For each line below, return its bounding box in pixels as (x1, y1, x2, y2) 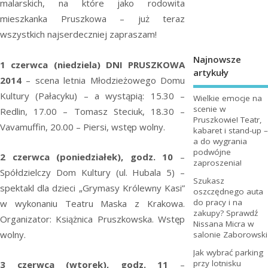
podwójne (193, 147, 231, 158)
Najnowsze (193, 53, 241, 65)
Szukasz (193, 175, 224, 187)
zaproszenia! (193, 157, 242, 169)
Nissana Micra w (193, 218, 254, 230)
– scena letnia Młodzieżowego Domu (22, 74, 185, 86)
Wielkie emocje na (193, 93, 262, 104)
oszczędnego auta (193, 186, 263, 197)
